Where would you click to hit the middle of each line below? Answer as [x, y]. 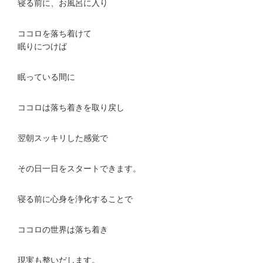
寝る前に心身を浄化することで [75, 199]
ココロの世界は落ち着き [63, 230]
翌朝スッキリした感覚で [63, 138]
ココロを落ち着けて [55, 34]
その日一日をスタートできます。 [79, 169]
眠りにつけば [42, 47]
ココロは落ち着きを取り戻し [71, 108]
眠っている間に [46, 77]
